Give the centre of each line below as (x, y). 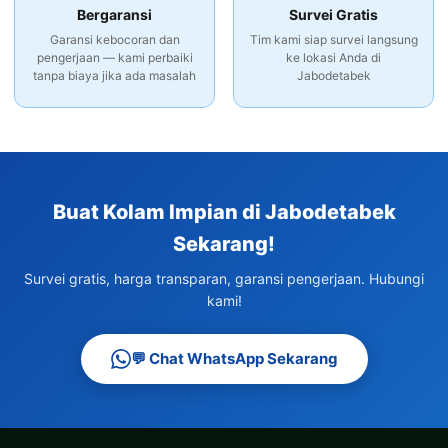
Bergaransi (114, 15)
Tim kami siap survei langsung (333, 40)
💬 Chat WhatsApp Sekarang (234, 359)
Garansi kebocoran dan (114, 40)
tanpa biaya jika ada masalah (114, 76)
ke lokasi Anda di (333, 58)
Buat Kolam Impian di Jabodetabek (224, 212)
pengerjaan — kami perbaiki (114, 58)
